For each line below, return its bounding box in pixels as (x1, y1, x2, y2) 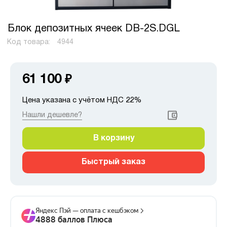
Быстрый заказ (82, 158, 145, 166)
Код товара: (7, 39, 52, 46)
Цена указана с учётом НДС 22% (22, 96, 141, 104)
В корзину (93, 134, 134, 142)
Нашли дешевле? (22, 111, 82, 119)
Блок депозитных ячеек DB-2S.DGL (8, 24, 180, 33)
